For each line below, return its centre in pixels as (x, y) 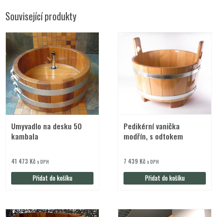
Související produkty (41, 16)
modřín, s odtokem (154, 136)
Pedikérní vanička (152, 126)
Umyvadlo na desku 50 (47, 126)
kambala (25, 136)
